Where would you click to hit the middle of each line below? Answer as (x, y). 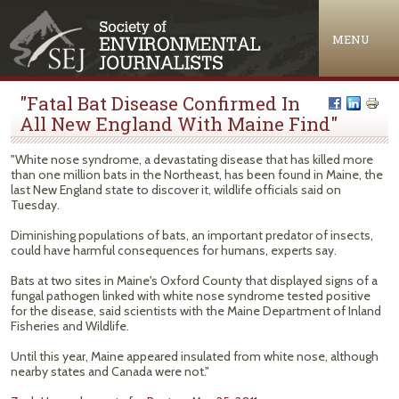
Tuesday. (35, 205)
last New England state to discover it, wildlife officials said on (176, 190)
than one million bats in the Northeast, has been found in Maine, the (197, 175)
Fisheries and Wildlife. (70, 326)
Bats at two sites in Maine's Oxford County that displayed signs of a (194, 281)
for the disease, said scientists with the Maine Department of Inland (196, 311)
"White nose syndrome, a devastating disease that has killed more (192, 159)
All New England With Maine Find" (179, 124)
